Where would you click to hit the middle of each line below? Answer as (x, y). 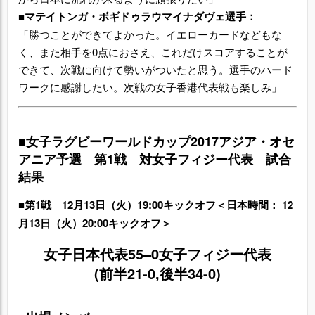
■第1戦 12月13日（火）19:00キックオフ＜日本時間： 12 (156, 205)
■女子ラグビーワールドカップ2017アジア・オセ (156, 141)
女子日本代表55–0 (101, 253)
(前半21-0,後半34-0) (157, 273)
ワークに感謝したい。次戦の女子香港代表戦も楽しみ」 (150, 86)
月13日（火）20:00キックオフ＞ (95, 223)
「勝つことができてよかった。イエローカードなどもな (150, 34)
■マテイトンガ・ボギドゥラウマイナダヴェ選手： (137, 16)
